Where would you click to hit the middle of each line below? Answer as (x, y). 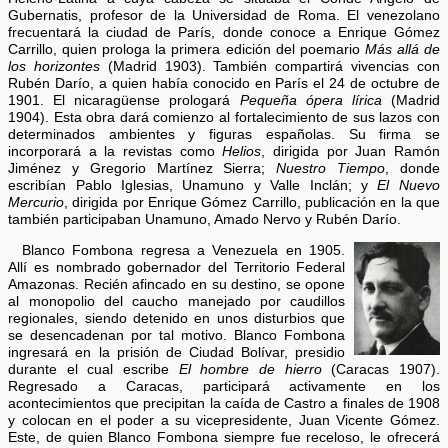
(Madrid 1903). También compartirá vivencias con (269, 67)
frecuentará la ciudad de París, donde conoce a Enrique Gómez (224, 33)
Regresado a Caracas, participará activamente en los (224, 386)
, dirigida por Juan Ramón (350, 152)
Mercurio (36, 203)
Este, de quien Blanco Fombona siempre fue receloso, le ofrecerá (224, 437)
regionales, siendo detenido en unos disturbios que (177, 318)
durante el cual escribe (93, 369)
